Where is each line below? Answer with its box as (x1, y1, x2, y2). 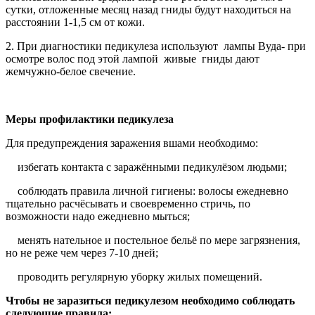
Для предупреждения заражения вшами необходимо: (6, 136, 258, 149)
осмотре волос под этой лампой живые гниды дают (6, 52, 259, 65)
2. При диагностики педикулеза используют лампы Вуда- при (6, 39, 306, 52)
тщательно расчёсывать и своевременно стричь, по (6, 197, 250, 210)
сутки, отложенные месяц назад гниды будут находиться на (6, 3, 291, 15)
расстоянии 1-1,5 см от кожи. (6, 15, 145, 28)
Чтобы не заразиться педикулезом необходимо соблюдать (6, 294, 295, 307)
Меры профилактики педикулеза (6, 112, 174, 125)
